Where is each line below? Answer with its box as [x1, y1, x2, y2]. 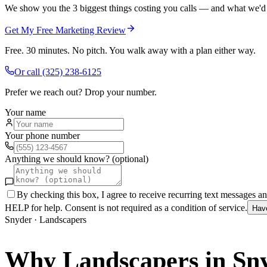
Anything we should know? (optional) [5, 153, 148, 164]
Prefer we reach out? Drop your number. [5, 86, 157, 97]
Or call [14, 66, 42, 77]
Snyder [5, 214, 32, 225]
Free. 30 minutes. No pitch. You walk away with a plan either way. [5, 45, 256, 55]
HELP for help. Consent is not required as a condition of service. [5, 202, 247, 213]
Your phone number [5, 130, 80, 141]
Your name [5, 107, 46, 117]
